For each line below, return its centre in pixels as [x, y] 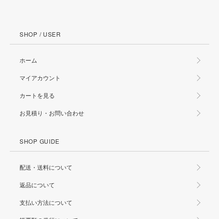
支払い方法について [46, 202]
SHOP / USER [40, 34]
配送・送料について [46, 167]
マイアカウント [40, 78]
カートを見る [37, 95]
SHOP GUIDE [40, 141]
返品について [37, 185]
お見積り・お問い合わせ [52, 113]
